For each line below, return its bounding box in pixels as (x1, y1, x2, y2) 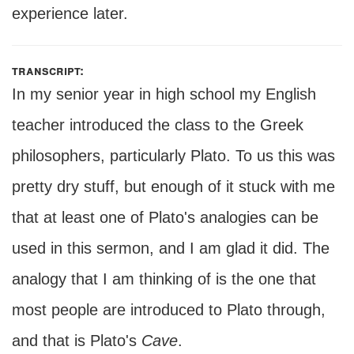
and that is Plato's (12, 332, 137, 349)
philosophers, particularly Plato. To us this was (12, 147, 335, 164)
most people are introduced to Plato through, (12, 301, 326, 318)
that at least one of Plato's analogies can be (12, 209, 318, 226)
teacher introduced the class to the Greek (12, 116, 303, 134)
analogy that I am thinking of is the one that (12, 270, 316, 288)
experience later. (12, 5, 128, 22)
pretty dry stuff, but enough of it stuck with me (12, 178, 335, 195)
